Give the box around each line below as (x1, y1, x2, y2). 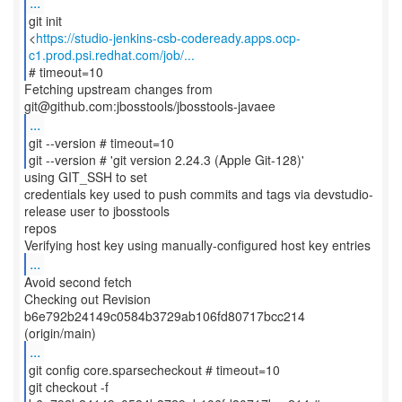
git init (28, 12, 62, 30)
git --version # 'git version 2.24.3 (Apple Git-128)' (28, 151, 304, 169)
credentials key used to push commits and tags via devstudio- (24, 185, 373, 203)
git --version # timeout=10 (28, 134, 174, 152)
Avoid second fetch (24, 273, 132, 291)
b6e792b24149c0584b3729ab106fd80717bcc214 (24, 307, 305, 325)
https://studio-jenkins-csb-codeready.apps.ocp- (35, 29, 301, 47)
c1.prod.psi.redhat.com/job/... (28, 46, 195, 64)
